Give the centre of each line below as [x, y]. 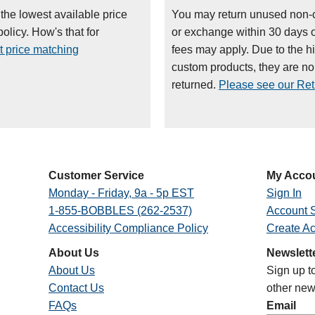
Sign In [284, 193]
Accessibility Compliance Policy [128, 229]
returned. [195, 85]
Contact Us [76, 288]
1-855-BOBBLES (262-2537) [120, 211]
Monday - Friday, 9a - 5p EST [121, 193]
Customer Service [96, 176]
